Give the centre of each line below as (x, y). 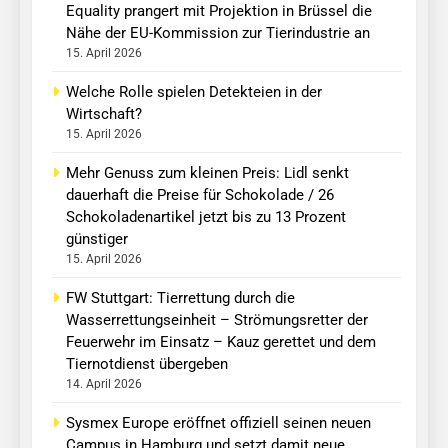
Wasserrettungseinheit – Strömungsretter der (217, 320)
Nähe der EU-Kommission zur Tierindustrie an (218, 33)
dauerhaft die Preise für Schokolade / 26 (200, 195)
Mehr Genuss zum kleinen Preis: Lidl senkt (207, 173)
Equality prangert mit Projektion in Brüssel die (219, 11)
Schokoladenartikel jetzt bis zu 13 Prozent (206, 217)
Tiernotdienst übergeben (147, 364)
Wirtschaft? (104, 114)
